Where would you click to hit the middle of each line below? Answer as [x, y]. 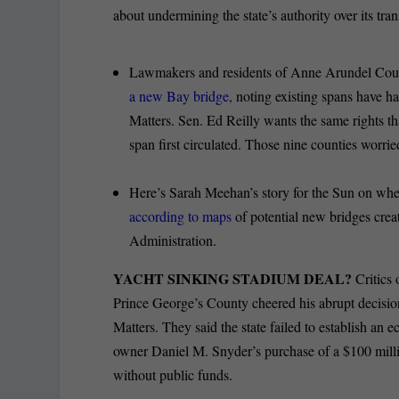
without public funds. [173, 374]
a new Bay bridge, [183, 95]
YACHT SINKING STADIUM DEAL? [233, 278]
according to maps [181, 216]
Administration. [173, 240]
